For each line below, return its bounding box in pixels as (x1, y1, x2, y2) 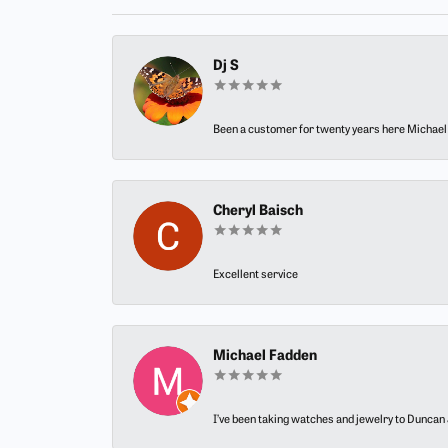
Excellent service (213, 269, 298, 282)
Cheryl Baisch (213, 204, 303, 220)
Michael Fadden (213, 349, 317, 365)
